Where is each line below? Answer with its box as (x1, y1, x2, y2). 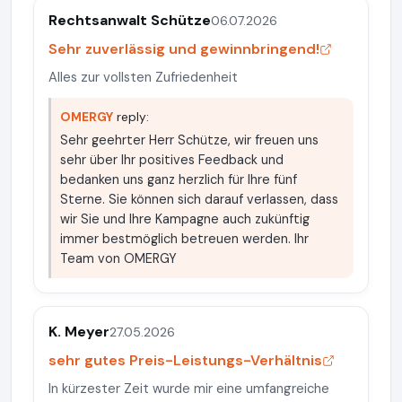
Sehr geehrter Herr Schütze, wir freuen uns (60, 132, 319, 148)
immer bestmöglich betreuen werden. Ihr (60, 231, 309, 247)
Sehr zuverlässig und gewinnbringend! (48, 39, 319, 58)
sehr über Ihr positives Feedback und (60, 152, 284, 168)
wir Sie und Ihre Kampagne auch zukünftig (60, 211, 310, 227)
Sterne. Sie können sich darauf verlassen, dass (60, 191, 338, 207)
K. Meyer (48, 322, 109, 341)
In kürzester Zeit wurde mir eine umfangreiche (48, 380, 329, 398)
